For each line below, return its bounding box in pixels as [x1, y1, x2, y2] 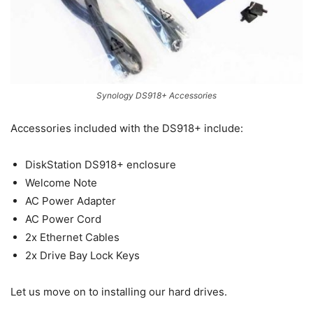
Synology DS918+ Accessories [96, 90, 217, 101]
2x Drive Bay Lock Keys [25, 249, 140, 263]
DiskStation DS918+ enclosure [25, 158, 176, 172]
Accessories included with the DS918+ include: [10, 122, 243, 136]
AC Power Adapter [25, 194, 116, 208]
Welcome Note [25, 176, 97, 190]
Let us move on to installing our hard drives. [10, 285, 227, 299]
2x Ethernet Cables [25, 231, 119, 245]
